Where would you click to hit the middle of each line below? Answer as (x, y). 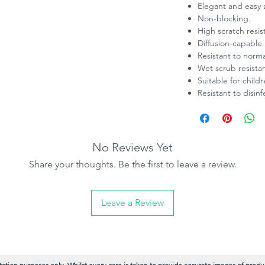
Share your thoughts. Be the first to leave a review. (132, 164)
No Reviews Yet (132, 148)
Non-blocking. (224, 19)
